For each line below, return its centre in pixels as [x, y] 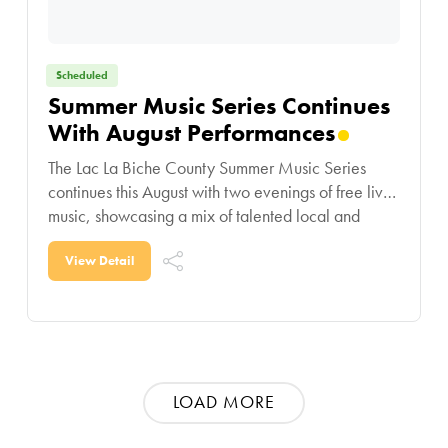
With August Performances [191, 133]
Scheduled [81, 75]
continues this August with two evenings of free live [219, 192]
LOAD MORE [223, 402]
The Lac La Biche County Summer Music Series [206, 168]
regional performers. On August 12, [167, 240]
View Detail [99, 261]
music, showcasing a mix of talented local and [203, 216]
